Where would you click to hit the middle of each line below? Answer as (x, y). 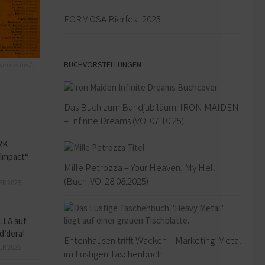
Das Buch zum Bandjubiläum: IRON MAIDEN (151, 107)
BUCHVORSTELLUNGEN (103, 64)
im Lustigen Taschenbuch (113, 253)
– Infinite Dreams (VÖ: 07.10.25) (124, 120)
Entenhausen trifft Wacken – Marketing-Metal (153, 240)
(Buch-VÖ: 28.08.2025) (106, 181)
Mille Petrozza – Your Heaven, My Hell (140, 167)
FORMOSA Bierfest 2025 (112, 19)
